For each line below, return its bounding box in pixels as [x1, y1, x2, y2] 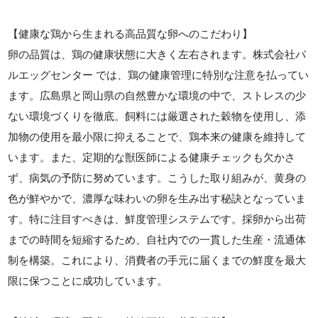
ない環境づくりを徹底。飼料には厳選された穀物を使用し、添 [8, 110, 307, 122]
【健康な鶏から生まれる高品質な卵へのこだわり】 [8, 28, 253, 40]
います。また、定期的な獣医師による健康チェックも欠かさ [8, 151, 296, 163]
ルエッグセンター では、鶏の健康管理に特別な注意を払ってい [8, 69, 309, 81]
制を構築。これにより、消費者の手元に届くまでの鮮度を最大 [8, 254, 307, 266]
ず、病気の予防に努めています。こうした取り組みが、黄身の [8, 172, 307, 184]
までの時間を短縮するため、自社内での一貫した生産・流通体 [8, 234, 307, 246]
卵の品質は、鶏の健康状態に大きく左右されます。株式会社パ [8, 48, 307, 60]
